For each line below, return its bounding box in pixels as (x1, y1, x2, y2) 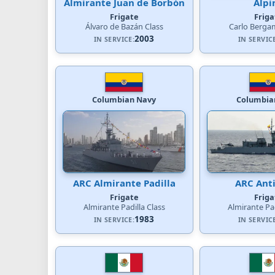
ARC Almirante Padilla (72, 176, 176, 189)
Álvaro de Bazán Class (85, 20, 163, 32)
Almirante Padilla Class (83, 201, 165, 212)
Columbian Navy (92, 93, 156, 105)
